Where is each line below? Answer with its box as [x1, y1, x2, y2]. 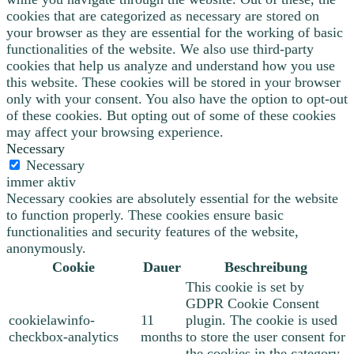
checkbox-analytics [9, 328, 119, 345]
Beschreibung [224, 258, 307, 275]
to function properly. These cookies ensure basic [6, 206, 284, 223]
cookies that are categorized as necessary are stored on [6, 7, 319, 24]
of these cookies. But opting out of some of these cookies [6, 107, 336, 123]
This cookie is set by [186, 278, 304, 295]
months [141, 328, 183, 345]
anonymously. [6, 239, 86, 256]
